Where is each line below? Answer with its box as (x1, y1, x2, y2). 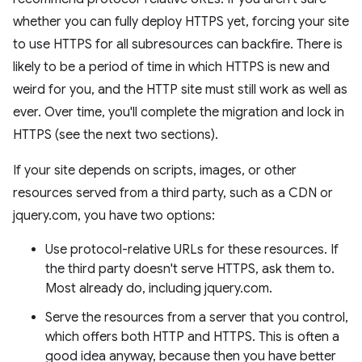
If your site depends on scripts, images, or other (13, 162, 297, 179)
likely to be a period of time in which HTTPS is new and (13, 58, 330, 75)
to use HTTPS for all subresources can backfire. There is (13, 36, 343, 53)
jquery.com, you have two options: (13, 207, 215, 224)
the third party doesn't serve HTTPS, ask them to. (45, 260, 335, 277)
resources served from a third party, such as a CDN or (13, 184, 333, 201)
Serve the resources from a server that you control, (45, 309, 348, 326)
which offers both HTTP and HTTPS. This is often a (45, 328, 339, 345)
